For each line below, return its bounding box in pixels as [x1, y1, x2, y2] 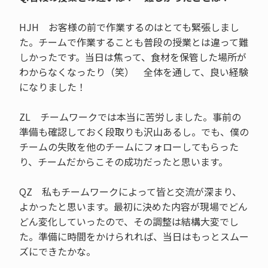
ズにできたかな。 [19, 244, 96, 259]
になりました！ [19, 80, 86, 95]
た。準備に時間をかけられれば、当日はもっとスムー [19, 229, 249, 244]
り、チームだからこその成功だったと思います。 [19, 154, 228, 169]
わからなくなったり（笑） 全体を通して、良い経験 [19, 65, 248, 80]
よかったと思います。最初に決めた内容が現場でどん [19, 199, 248, 214]
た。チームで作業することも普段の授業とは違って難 [19, 35, 248, 50]
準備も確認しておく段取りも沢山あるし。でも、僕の [19, 124, 249, 139]
